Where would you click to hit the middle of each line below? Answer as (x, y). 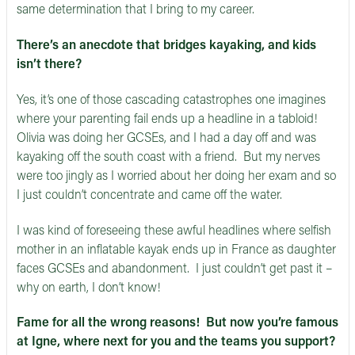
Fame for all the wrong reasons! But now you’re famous (177, 324)
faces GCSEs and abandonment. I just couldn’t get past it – (175, 269)
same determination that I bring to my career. (139, 11)
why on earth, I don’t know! (89, 288)
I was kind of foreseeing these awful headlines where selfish (174, 231)
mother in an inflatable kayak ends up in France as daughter (176, 250)
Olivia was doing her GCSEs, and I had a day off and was (166, 138)
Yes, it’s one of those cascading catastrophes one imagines (171, 100)
